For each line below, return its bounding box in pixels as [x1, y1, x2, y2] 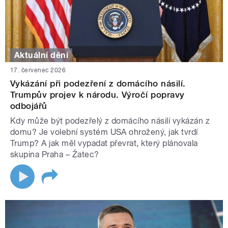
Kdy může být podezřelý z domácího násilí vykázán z [10, 116, 210, 126]
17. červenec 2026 [10, 66, 66, 74]
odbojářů [10, 100, 47, 111]
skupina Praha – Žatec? [10, 149, 99, 159]
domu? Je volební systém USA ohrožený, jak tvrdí [10, 127, 198, 137]
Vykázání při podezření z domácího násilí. [10, 78, 186, 89]
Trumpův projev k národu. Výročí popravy [10, 89, 185, 100]
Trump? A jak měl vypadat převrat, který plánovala [10, 138, 198, 148]
